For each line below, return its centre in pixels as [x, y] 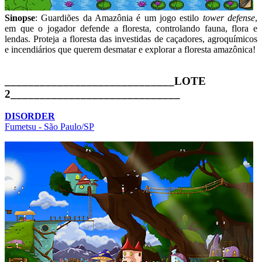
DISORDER [30, 116]
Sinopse [20, 18]
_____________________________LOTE [105, 81]
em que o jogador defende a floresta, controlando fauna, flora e [131, 28]
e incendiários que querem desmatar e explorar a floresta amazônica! [130, 49]
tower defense [229, 18]
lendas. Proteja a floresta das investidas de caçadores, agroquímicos [131, 39]
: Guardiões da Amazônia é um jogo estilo [119, 18]
